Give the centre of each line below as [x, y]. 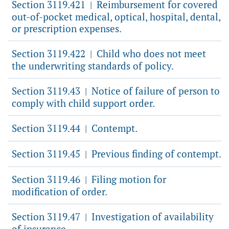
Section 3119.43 [47, 91]
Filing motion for [128, 179]
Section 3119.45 [47, 154]
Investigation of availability [151, 216]
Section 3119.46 [47, 179]
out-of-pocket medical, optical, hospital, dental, [116, 17]
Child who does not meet [150, 53]
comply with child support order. [83, 103]
